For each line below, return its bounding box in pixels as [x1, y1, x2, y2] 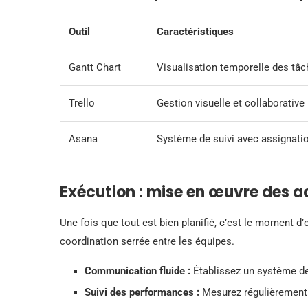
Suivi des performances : [85, 285, 199, 298]
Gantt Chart [69, 60, 121, 74]
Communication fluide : [85, 264, 190, 277]
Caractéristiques [157, 25, 234, 38]
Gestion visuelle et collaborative [157, 96, 305, 109]
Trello [69, 96, 95, 109]
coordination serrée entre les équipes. [60, 234, 234, 247]
